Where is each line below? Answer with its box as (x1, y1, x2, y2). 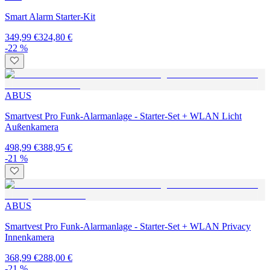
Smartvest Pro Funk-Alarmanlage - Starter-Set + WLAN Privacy (5, 221, 251, 232)
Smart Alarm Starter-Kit (5, 11, 95, 22)
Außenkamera (5, 122, 58, 133)
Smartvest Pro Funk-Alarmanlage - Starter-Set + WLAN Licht (5, 111, 242, 122)
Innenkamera (5, 232, 54, 243)
